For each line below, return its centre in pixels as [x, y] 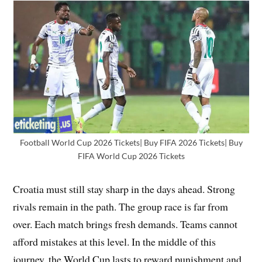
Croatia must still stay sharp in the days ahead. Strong [124, 189]
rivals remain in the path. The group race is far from [121, 207]
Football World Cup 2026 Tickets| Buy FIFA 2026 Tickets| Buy [131, 143]
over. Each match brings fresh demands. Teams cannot [125, 224]
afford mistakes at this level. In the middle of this [115, 242]
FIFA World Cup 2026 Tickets [131, 156]
